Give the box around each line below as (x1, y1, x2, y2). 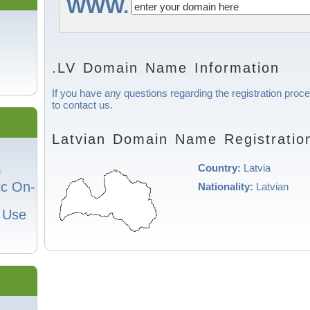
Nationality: (198, 180, 256, 192)
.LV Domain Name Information (52, 60, 280, 75)
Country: (198, 161, 244, 174)
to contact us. (52, 98, 113, 111)
